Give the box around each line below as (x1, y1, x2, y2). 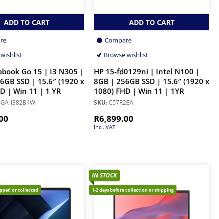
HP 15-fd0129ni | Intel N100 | (94, 66, 199, 77)
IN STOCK (92, 171, 117, 180)
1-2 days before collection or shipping (92, 187, 174, 194)
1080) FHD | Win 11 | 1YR (94, 86, 184, 97)
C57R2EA (107, 98, 133, 107)
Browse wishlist (104, 50, 148, 60)
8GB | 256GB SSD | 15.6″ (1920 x (94, 76, 209, 87)
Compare (105, 36, 131, 45)
